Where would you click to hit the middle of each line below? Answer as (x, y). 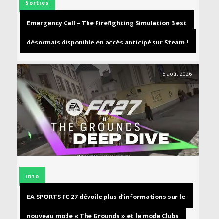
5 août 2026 (177, 73)
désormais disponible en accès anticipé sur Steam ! (108, 42)
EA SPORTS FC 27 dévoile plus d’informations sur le (106, 197)
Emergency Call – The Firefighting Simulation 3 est (107, 23)
